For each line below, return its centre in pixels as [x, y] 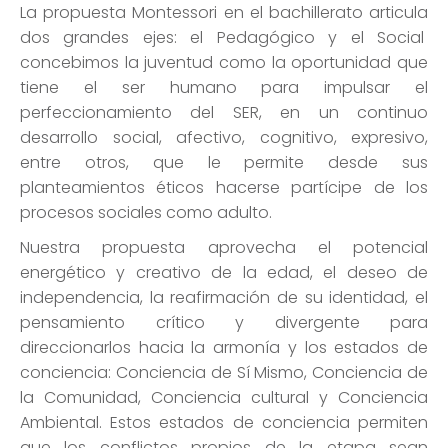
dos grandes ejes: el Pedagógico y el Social [224, 38]
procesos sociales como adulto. [146, 213]
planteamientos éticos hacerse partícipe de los [224, 188]
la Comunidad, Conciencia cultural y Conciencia [224, 398]
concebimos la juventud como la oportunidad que [224, 63]
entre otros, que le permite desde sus [224, 163]
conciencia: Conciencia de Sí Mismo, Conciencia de [224, 373]
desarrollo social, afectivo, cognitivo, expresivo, [224, 138]
